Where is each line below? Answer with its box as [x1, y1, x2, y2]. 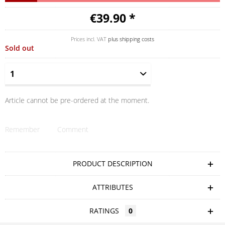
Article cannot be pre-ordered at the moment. [5, 95, 149, 105]
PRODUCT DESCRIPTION [72, 159, 153, 168]
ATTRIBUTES [92, 182, 133, 192]
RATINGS [89, 206, 121, 215]
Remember [5, 125, 40, 134]
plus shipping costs [108, 35, 154, 43]
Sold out [5, 43, 34, 53]
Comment [57, 125, 88, 134]
